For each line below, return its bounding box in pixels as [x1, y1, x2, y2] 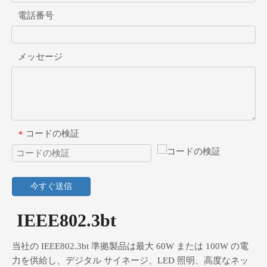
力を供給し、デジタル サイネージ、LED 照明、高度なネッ [12, 256, 249, 266]
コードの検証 [26, 128, 79, 138]
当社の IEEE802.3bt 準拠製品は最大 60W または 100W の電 [12, 241, 249, 252]
